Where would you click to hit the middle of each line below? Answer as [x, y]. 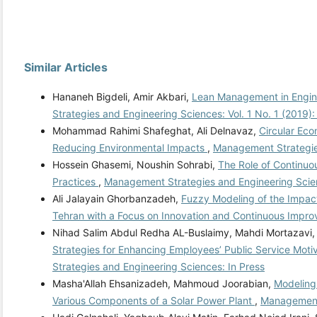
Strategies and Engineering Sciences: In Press [158, 267]
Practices [75, 182]
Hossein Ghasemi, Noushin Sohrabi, [135, 165]
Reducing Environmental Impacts [130, 148]
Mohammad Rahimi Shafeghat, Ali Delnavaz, [156, 131]
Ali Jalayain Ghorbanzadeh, [117, 199]
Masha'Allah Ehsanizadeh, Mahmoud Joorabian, [163, 284]
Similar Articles [66, 68]
